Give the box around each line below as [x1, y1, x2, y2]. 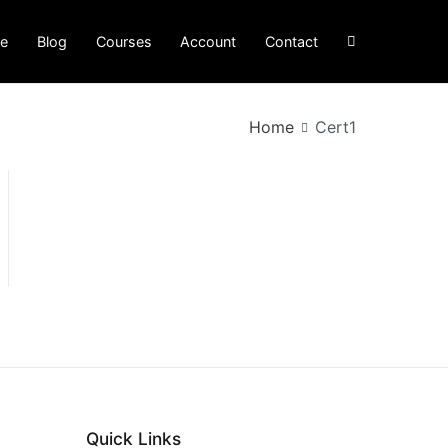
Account [180, 32, 237, 50]
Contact [265, 32, 319, 50]
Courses [95, 32, 152, 50]
